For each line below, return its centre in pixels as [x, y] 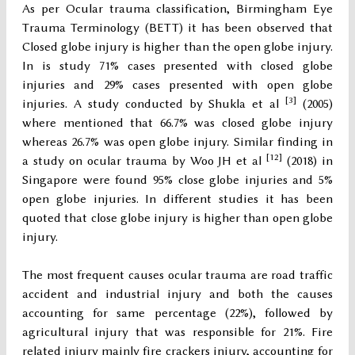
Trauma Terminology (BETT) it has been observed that [177, 28]
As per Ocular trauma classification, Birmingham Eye [177, 9]
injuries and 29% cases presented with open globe [177, 85]
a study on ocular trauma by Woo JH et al [145, 161]
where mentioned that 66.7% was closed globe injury [177, 123]
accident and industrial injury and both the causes [177, 294]
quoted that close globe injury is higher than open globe [177, 218]
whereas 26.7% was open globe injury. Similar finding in [177, 142]
